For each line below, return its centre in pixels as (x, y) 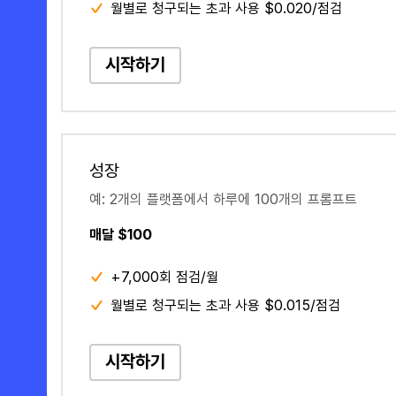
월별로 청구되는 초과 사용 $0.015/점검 (225, 305)
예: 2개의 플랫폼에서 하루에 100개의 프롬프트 (223, 199)
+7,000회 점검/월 (164, 277)
